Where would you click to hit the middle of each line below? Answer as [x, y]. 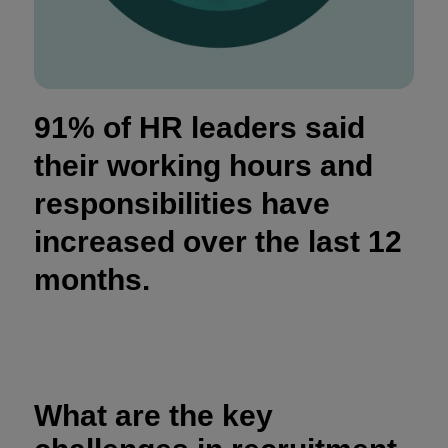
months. [92, 280]
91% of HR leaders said [199, 128]
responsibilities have [182, 204]
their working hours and [203, 166]
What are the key [153, 416]
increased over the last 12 [218, 242]
